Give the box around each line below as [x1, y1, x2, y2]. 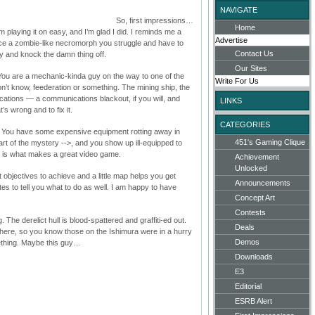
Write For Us [215, 77, 259, 85]
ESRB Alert [235, 297, 272, 305]
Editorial [235, 282, 262, 290]
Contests [235, 208, 266, 217]
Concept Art [235, 193, 275, 202]
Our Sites [235, 64, 267, 72]
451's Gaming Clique [235, 138, 305, 146]
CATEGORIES [220, 120, 270, 129]
